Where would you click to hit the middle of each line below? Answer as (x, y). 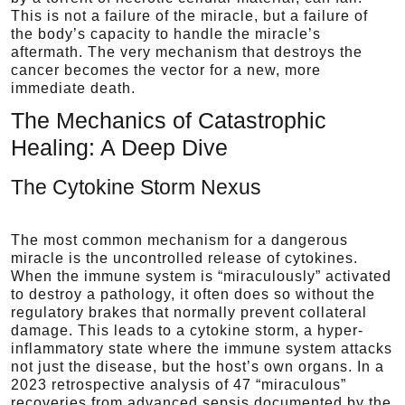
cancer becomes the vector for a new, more (166, 70)
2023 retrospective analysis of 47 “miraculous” (179, 385)
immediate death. (73, 88)
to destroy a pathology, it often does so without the (193, 294)
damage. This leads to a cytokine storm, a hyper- (187, 330)
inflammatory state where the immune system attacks (202, 348)
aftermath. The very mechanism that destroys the (187, 52)
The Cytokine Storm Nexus (136, 187)
